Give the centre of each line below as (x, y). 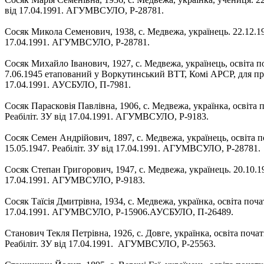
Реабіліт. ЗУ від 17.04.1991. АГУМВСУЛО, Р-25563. (110, 243)
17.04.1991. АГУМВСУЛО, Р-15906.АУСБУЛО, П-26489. (120, 212)
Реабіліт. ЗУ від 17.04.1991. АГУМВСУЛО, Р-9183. (107, 116)
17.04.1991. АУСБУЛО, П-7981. (68, 84)
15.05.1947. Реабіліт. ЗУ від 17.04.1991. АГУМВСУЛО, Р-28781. (133, 148)
